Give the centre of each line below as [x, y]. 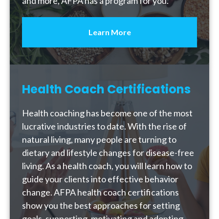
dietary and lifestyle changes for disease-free [108, 153]
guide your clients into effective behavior [100, 179]
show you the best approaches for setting [101, 205]
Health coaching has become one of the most [107, 113]
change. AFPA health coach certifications [100, 192]
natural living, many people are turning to [99, 139]
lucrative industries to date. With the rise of [104, 126]
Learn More [109, 32]
